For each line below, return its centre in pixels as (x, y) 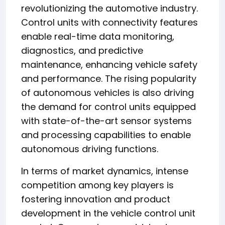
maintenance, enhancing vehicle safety (109, 64)
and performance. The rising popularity (109, 78)
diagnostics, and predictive (82, 50)
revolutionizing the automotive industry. (109, 8)
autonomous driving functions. (90, 149)
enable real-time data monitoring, (98, 36)
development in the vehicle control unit (108, 213)
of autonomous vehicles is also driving (107, 92)
